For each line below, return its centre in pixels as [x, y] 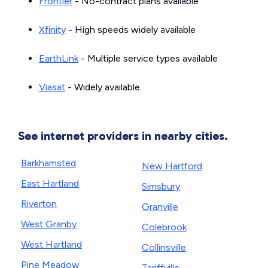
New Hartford [172, 166]
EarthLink [59, 58]
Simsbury [161, 186]
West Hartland [51, 244]
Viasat [52, 87]
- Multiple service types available [148, 58]
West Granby [49, 224]
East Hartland [50, 183]
